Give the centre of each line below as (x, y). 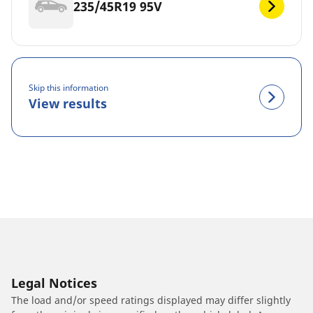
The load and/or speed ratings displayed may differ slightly (151, 300)
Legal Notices (54, 283)
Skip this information (68, 87)
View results (68, 103)
